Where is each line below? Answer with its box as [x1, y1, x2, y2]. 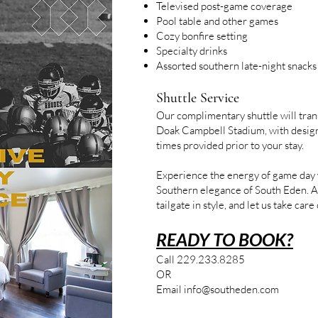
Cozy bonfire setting [156, 29, 248, 43]
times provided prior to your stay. [156, 138, 304, 152]
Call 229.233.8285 [156, 253, 245, 266]
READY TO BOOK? [156, 229, 293, 250]
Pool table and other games [156, 14, 278, 28]
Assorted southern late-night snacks [156, 59, 317, 72]
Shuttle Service [156, 89, 239, 106]
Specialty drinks [156, 44, 227, 57]
